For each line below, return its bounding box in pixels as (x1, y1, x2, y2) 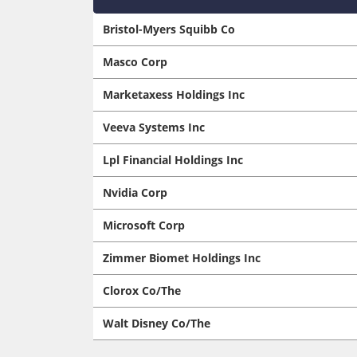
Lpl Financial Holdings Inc (103, 151, 243, 167)
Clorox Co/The (103, 282, 181, 298)
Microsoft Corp (103, 217, 185, 233)
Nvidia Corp (103, 184, 167, 200)
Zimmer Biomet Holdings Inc (103, 249, 261, 265)
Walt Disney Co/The (103, 315, 210, 331)
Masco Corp (103, 53, 167, 69)
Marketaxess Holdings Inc (103, 86, 245, 102)
